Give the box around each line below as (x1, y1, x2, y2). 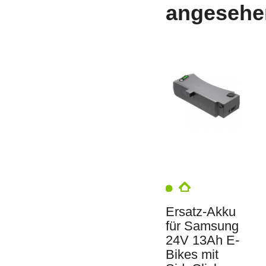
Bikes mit (166, 247, 218, 262)
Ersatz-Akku (166, 204, 236, 220)
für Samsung (166, 218, 239, 234)
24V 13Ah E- (166, 233, 239, 248)
